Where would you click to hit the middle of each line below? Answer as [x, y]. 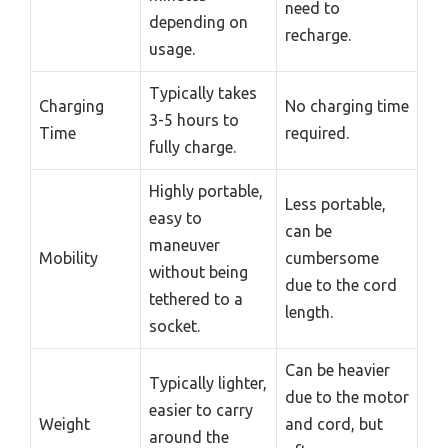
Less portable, [335, 204]
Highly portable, [206, 191]
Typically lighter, [208, 383]
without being [198, 272]
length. [309, 312]
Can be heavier [337, 370]
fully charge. [192, 147]
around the [189, 437]
